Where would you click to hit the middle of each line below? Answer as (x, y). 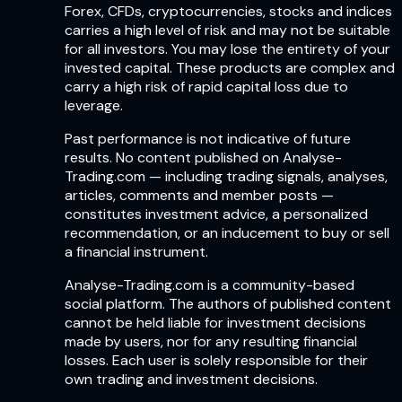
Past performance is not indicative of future (208, 139)
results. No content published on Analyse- (203, 158)
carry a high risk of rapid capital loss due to (206, 87)
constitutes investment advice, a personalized (216, 214)
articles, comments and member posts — (199, 196)
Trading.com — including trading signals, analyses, (226, 177)
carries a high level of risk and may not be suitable (227, 31)
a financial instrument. (136, 252)
